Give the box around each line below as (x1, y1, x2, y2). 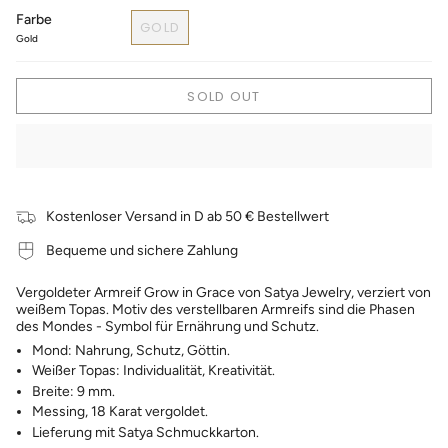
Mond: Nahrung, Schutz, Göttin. (32, 341, 230, 359)
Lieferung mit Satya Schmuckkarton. (32, 423, 259, 441)
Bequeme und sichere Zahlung (46, 242, 238, 260)
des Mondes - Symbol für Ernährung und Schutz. (16, 317, 319, 335)
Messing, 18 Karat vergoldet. (32, 403, 208, 421)
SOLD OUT (187, 86, 261, 106)
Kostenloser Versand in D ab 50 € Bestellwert (46, 208, 329, 226)
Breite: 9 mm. (32, 382, 115, 400)
